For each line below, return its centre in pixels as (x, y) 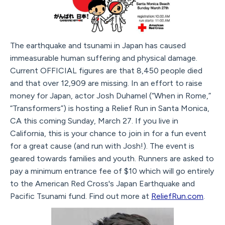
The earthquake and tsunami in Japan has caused (98, 45)
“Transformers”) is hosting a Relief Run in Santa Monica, (110, 108)
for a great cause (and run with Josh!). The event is (102, 146)
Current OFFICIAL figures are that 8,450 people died (106, 70)
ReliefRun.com (177, 196)
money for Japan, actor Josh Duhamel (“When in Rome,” (110, 95)
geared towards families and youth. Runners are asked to (112, 158)
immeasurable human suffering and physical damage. (104, 58)
